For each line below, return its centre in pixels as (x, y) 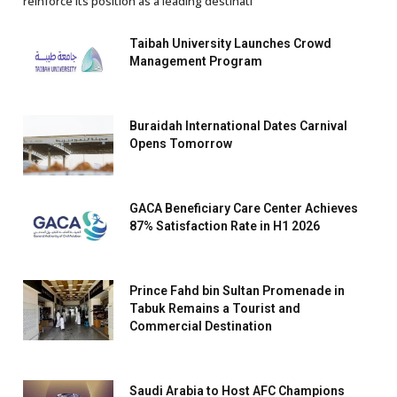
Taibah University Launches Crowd (230, 44)
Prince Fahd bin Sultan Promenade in (237, 291)
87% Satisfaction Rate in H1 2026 (225, 226)
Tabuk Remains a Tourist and (215, 309)
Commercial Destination (201, 327)
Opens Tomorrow (181, 144)
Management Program (196, 62)
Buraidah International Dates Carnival (238, 126)
